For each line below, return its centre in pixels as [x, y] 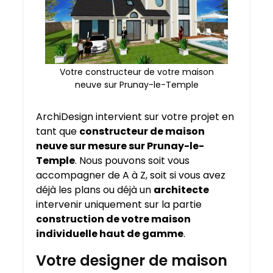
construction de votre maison [113, 219]
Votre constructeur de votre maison [136, 72]
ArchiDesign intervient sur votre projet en [135, 117]
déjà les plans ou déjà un [95, 190]
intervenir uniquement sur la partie [119, 205]
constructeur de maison [142, 132]
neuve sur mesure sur [91, 146]
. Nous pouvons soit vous [132, 161]
